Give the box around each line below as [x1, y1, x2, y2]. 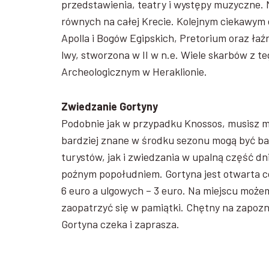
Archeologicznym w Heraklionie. [61, 64, 207, 78]
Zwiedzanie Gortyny [61, 99, 158, 113]
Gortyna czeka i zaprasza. [61, 217, 180, 231]
